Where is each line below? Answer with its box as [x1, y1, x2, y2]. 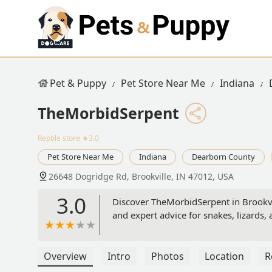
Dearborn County [192, 151, 255, 163]
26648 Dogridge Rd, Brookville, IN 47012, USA [49, 171, 234, 183]
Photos [151, 250, 184, 263]
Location [205, 250, 244, 263]
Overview [44, 250, 87, 263]
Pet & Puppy [50, 76, 106, 90]
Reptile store [38, 133, 80, 144]
